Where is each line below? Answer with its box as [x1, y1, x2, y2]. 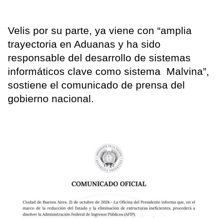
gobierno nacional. [8, 93, 94, 105]
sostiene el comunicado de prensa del [8, 79, 185, 91]
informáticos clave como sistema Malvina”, [8, 66, 209, 77]
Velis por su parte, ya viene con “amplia [8, 25, 192, 36]
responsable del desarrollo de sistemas [8, 52, 191, 64]
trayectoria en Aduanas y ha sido [8, 38, 161, 50]
